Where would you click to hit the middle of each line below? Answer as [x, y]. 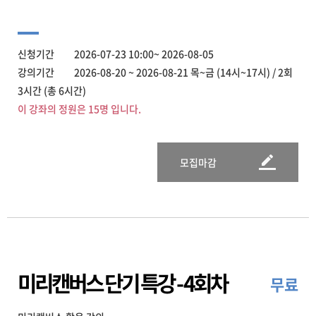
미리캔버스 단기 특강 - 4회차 [122, 282]
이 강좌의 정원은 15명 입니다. [79, 109]
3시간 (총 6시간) [52, 90]
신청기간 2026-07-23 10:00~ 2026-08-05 [116, 54]
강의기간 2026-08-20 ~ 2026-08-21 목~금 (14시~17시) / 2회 [155, 72]
